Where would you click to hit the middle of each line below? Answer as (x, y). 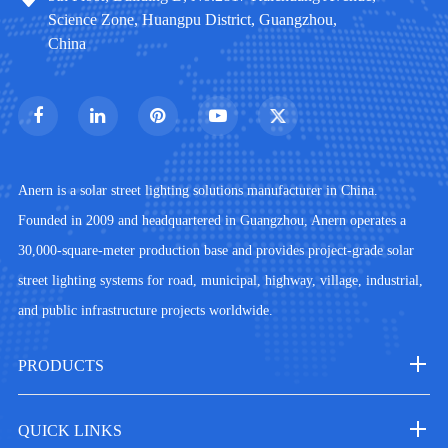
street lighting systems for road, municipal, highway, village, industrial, (220, 280)
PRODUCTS (60, 365)
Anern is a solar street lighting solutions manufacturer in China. (197, 190)
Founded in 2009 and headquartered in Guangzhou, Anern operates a (211, 220)
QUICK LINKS (69, 430)
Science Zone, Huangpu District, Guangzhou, (192, 19)
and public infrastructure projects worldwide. (145, 310)
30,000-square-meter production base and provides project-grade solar (215, 250)
